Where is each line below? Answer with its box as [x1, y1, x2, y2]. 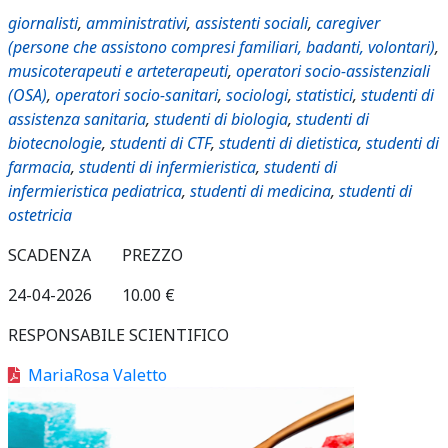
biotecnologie [8, 132, 102, 154]
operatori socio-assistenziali [236, 60, 430, 82]
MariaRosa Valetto [28, 364, 167, 386]
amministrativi [86, 12, 187, 34]
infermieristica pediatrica [8, 180, 182, 202]
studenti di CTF [110, 132, 211, 154]
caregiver [316, 12, 380, 34]
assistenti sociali [195, 12, 308, 34]
